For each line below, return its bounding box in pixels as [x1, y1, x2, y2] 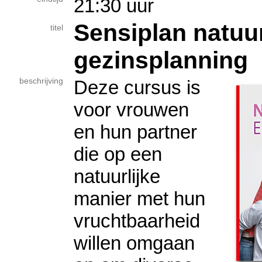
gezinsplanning [74, 47, 248, 74]
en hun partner [74, 121, 197, 143]
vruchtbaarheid [74, 210, 200, 232]
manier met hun [74, 188, 205, 209]
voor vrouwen [74, 99, 189, 120]
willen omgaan [74, 232, 195, 254]
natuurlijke [74, 166, 160, 187]
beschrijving [19, 77, 63, 85]
